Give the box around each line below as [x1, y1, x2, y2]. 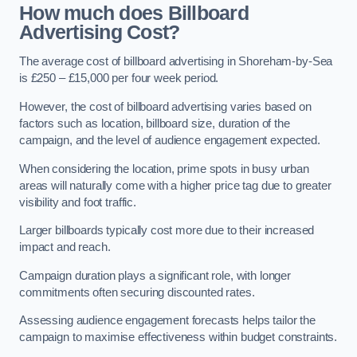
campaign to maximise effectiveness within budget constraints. [19, 331, 338, 344]
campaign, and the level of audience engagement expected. [19, 134, 320, 147]
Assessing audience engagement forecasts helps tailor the [19, 314, 316, 328]
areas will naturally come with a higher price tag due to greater [19, 178, 331, 192]
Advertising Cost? [19, 21, 180, 43]
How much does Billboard [19, 2, 249, 24]
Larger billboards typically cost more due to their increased [19, 224, 315, 237]
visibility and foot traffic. [19, 195, 136, 209]
